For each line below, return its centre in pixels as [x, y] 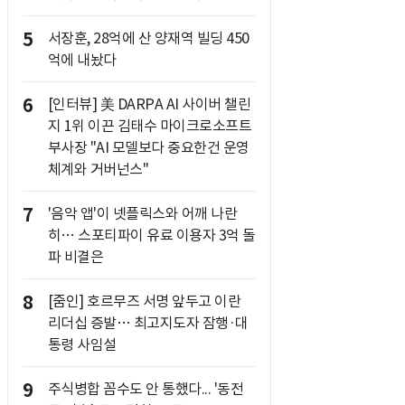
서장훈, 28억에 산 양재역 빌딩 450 [148, 38]
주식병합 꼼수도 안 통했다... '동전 [145, 389]
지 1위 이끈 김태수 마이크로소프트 [149, 126]
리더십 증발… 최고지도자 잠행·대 [148, 323]
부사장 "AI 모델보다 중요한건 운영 [148, 147]
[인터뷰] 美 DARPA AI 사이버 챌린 [149, 104]
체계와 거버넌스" [98, 169]
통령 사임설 [82, 344]
